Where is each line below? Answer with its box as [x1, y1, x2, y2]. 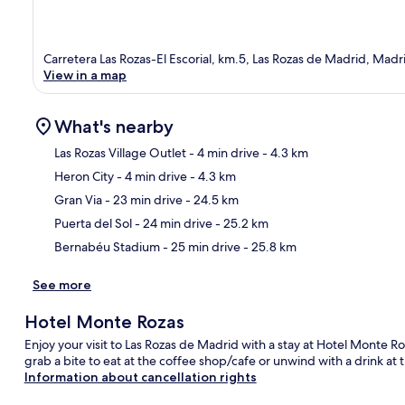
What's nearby [54, 115, 174, 137]
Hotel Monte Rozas [24, 310, 184, 333]
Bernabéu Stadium [54, 238, 160, 255]
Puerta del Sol [54, 214, 132, 231]
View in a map [43, 66, 127, 83]
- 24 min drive [132, 214, 212, 231]
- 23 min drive [102, 191, 183, 208]
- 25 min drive [160, 238, 240, 255]
